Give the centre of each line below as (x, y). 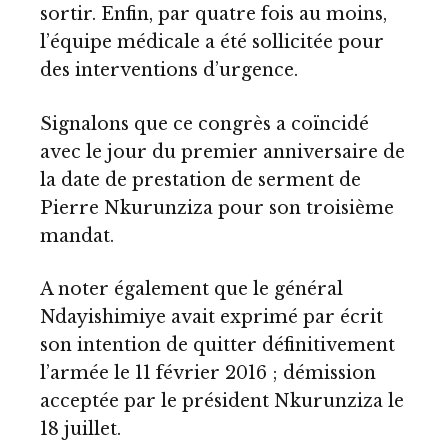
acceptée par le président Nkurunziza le (222, 401)
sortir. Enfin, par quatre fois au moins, (213, 14)
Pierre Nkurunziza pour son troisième (217, 207)
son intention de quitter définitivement (217, 345)
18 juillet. (80, 429)
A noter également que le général (191, 289)
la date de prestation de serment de (200, 179)
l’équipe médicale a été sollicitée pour (212, 42)
